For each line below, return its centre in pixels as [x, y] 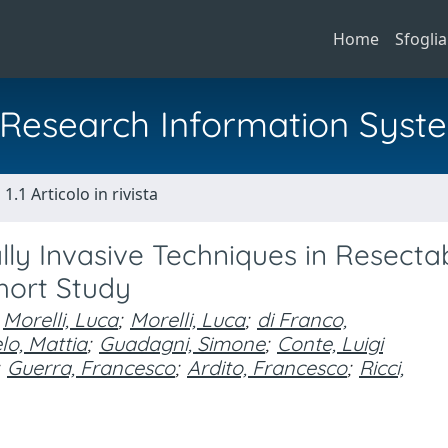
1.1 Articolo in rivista [81, 194]
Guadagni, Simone [182, 343]
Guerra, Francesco [91, 367]
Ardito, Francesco [267, 367]
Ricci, [381, 367]
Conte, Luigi [330, 343]
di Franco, [302, 319]
